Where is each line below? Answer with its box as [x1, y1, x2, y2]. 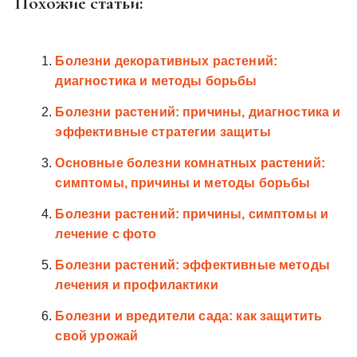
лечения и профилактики [55, 277, 218, 292]
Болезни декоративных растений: [55, 53, 277, 68]
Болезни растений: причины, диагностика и [55, 104, 341, 119]
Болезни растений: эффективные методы [55, 257, 330, 272]
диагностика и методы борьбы [55, 73, 257, 88]
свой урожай [55, 328, 139, 343]
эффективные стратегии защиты [55, 124, 271, 139]
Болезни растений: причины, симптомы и [55, 206, 329, 221]
